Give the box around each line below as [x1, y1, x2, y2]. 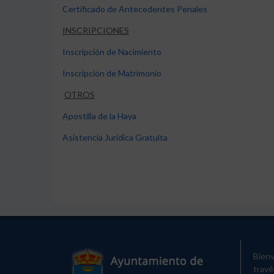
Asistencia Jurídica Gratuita [62, 132, 168, 143]
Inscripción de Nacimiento [62, 46, 161, 57]
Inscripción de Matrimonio [62, 68, 161, 78]
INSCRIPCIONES [62, 25, 129, 35]
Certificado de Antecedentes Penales [62, 4, 207, 14]
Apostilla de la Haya [62, 111, 136, 121]
